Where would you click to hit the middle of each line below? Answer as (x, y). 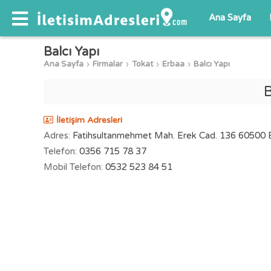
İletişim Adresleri (89, 120)
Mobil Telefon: (73, 167)
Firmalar (108, 64)
